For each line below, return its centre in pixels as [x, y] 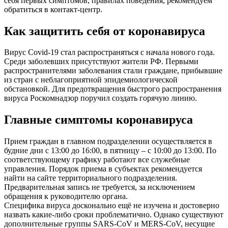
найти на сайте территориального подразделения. [91, 178]
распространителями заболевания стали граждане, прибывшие [113, 71]
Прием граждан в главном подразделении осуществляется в [108, 141]
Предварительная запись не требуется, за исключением [99, 187]
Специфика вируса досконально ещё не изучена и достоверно [112, 206]
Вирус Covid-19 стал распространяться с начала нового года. [109, 52]
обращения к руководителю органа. [66, 196]
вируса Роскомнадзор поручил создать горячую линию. [101, 98]
